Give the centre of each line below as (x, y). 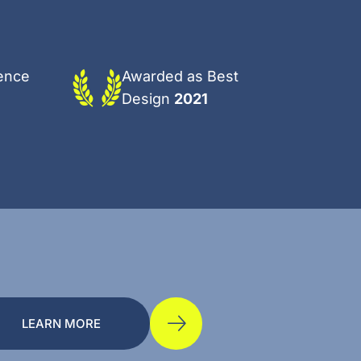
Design (148, 99)
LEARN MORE (61, 323)
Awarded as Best (180, 76)
